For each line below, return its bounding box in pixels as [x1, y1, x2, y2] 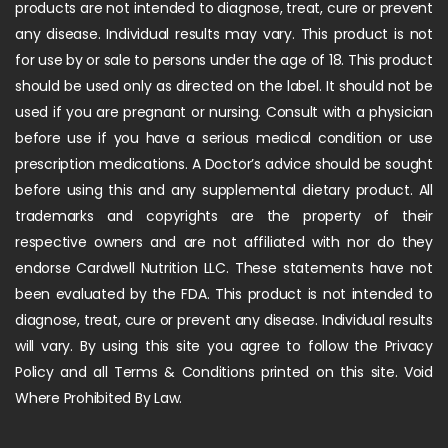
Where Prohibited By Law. [15, 388, 183, 409]
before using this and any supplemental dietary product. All [15, 180, 433, 201]
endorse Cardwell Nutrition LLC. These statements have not [15, 258, 433, 279]
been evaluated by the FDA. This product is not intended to [15, 284, 433, 305]
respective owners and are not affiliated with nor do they [15, 232, 433, 253]
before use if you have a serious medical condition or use [15, 128, 433, 149]
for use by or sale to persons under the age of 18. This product [15, 50, 433, 71]
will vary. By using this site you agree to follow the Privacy [15, 336, 433, 357]
